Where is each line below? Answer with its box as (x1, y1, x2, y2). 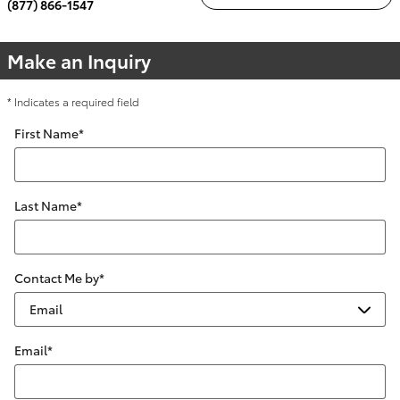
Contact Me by (14, 268, 99, 287)
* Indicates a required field (7, 93, 139, 109)
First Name (14, 123, 79, 142)
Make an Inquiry (7, 46, 151, 73)
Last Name (14, 196, 77, 214)
